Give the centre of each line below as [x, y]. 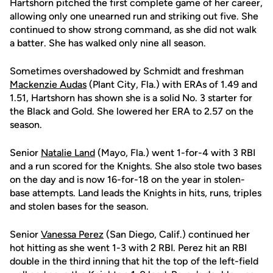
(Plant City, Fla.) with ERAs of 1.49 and [172, 84]
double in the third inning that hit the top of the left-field [134, 261]
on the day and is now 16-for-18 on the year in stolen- [127, 179]
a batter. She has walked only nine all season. [108, 43]
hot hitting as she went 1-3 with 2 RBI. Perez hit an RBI [128, 248]
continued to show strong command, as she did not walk [133, 30]
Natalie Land [68, 153]
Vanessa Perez [72, 234]
